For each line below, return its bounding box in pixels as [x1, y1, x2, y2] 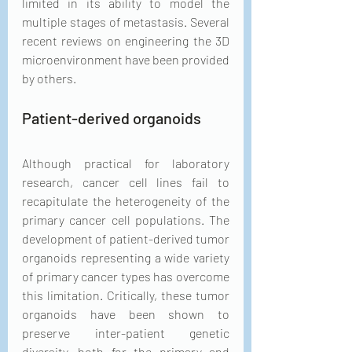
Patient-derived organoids [22, 108, 201, 127]
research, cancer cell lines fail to [22, 174, 229, 189]
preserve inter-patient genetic [22, 324, 229, 340]
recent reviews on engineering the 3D [22, 32, 229, 48]
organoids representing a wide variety [22, 249, 229, 265]
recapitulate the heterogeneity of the [22, 192, 229, 208]
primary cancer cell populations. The [22, 211, 229, 227]
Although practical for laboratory [22, 155, 229, 170]
